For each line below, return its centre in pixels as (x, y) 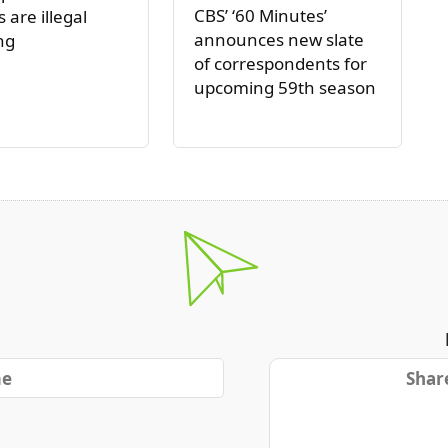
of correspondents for (280, 64)
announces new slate (278, 40)
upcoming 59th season (284, 88)
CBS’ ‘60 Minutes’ (260, 16)
